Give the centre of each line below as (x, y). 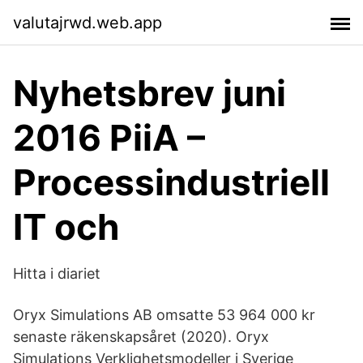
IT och (66, 227)
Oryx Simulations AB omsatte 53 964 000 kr (164, 315)
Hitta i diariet (57, 273)
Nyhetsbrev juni (149, 93)
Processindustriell (171, 182)
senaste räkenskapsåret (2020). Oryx (141, 337)
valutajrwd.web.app (88, 22)
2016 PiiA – (109, 138)
